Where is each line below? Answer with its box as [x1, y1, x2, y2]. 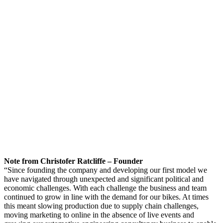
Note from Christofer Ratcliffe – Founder [4, 156, 143, 165]
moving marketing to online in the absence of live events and [4, 210, 194, 219]
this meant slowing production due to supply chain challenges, [4, 201, 199, 210]
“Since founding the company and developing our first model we [4, 165, 207, 174]
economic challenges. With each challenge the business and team [4, 183, 207, 192]
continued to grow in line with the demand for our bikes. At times [4, 192, 209, 201]
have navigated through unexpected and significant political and [4, 174, 204, 183]
